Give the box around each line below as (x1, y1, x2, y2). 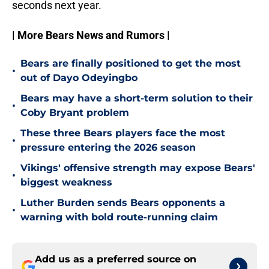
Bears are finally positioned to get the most (20, 58, 241, 70)
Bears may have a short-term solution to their (20, 92, 253, 104)
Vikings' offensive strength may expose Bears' (20, 162, 255, 174)
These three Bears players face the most (20, 127, 225, 139)
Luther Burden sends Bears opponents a (20, 197, 225, 209)
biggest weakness (20, 177, 112, 189)
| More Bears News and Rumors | (12, 29, 170, 42)
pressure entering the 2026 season (20, 142, 196, 154)
